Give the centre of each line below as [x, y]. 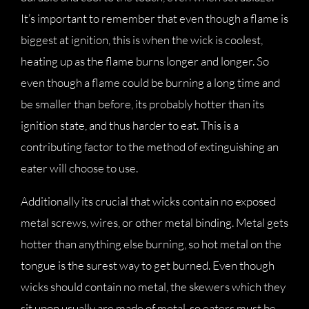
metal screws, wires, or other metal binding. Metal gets [154, 222]
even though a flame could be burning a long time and [150, 82]
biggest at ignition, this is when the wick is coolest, [142, 40]
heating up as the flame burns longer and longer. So [145, 61]
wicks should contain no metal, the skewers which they [153, 287]
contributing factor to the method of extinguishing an [150, 147]
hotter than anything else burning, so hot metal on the [151, 244]
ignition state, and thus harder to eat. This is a [130, 125]
